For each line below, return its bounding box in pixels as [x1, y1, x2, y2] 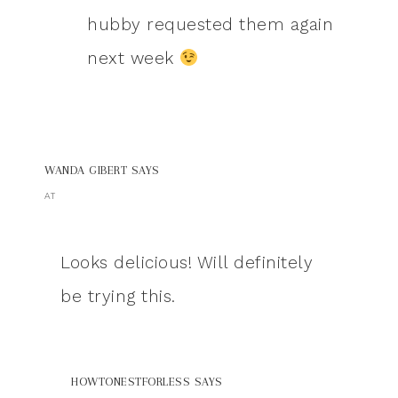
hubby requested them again [87, 14, 333, 36]
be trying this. [60, 286, 176, 307]
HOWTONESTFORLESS [71, 375, 190, 389]
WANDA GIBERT [44, 163, 127, 178]
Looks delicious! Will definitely [60, 252, 313, 274]
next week [87, 48, 179, 69]
